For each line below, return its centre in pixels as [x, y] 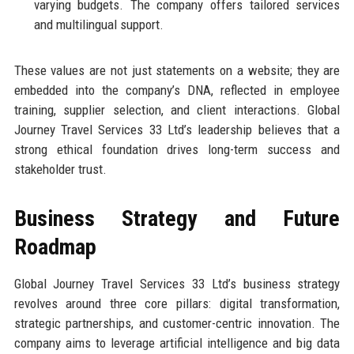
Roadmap [55, 247]
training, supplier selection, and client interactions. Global [177, 110]
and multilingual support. [98, 25]
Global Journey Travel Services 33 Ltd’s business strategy [177, 284]
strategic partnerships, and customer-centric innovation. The [177, 324]
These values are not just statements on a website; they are [177, 71]
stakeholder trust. [60, 169]
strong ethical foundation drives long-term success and [177, 150]
